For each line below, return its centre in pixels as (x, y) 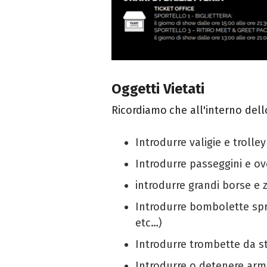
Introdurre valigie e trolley (201, 143)
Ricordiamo (139, 111)
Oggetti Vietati (158, 89)
